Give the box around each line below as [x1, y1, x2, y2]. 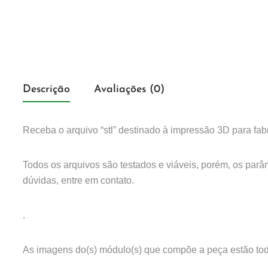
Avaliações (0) [94, 84, 165, 96]
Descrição [23, 84, 70, 96]
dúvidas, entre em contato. [23, 175, 134, 186]
